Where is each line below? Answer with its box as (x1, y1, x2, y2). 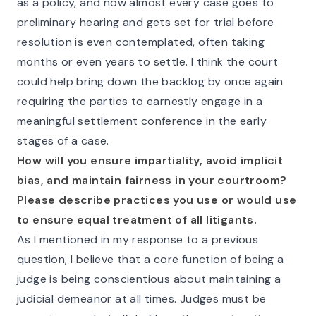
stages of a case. (17, 133, 109, 148)
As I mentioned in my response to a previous (17, 232, 259, 247)
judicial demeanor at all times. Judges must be (17, 291, 267, 306)
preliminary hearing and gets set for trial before (17, 15, 274, 30)
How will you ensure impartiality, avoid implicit (17, 153, 284, 168)
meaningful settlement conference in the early (17, 114, 267, 128)
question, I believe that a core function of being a (17, 252, 284, 267)
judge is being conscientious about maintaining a (17, 272, 281, 286)
